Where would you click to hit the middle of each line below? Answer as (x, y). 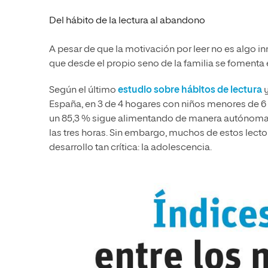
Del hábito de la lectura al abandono (127, 21)
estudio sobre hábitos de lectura (190, 90)
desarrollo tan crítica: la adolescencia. (131, 147)
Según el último (83, 90)
